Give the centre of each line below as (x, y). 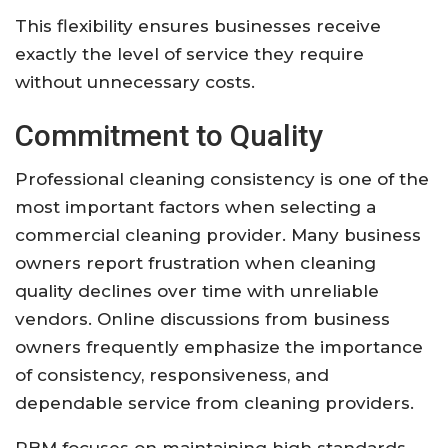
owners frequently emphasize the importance (219, 346)
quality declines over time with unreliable (197, 290)
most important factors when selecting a (195, 206)
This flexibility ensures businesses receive (198, 25)
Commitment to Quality (169, 135)
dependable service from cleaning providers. (214, 402)
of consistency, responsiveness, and (172, 374)
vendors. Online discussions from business (202, 318)
